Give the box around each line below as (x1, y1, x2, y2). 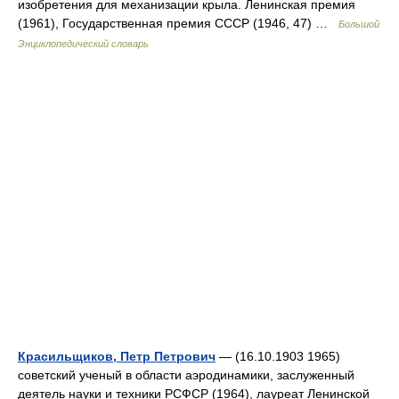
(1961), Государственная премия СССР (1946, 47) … (18, 16, 338, 30)
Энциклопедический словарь (18, 38, 149, 49)
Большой (338, 19, 379, 29)
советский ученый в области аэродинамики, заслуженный (18, 368, 354, 382)
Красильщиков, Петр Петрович (18, 349, 216, 363)
